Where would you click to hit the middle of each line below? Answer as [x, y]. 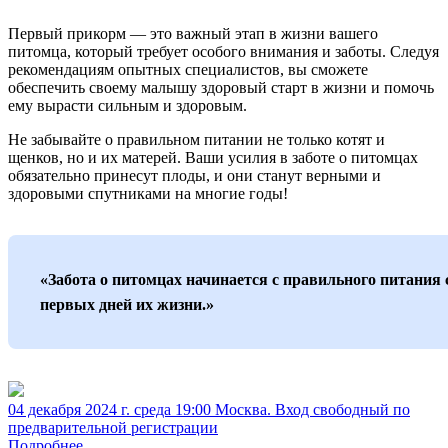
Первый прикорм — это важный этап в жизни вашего [193, 33]
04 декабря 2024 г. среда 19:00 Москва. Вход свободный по [209, 409]
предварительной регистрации [113, 427]
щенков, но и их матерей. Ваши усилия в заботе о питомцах [213, 157]
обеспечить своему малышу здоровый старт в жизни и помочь [221, 87]
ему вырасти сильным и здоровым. [127, 105]
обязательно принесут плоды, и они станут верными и [194, 175]
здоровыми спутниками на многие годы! [148, 193]
